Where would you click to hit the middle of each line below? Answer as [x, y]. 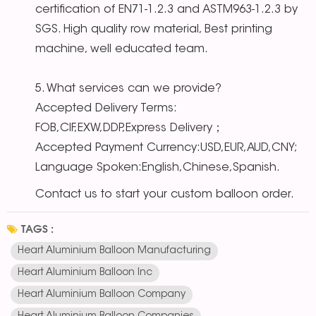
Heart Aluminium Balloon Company [102, 295]
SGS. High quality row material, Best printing [154, 30]
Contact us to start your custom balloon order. [151, 195]
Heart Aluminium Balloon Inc [85, 273]
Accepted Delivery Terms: [106, 109]
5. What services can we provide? [128, 89]
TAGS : [37, 229]
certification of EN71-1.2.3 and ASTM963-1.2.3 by [166, 10]
